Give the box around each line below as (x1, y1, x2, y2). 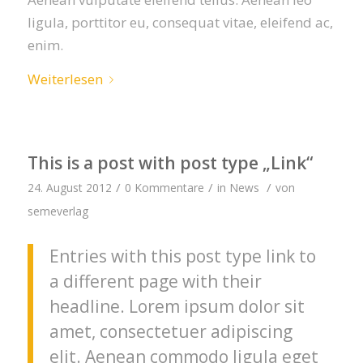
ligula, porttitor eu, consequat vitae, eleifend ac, (27, 12, 333, 32)
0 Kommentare (124, 179, 204, 195)
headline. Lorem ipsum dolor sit (49, 294, 305, 318)
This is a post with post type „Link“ (27, 151, 313, 174)
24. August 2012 (27, 179, 112, 195)
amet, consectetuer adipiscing (49, 319, 293, 343)
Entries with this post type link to (49, 244, 316, 267)
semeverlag (27, 203, 88, 219)
